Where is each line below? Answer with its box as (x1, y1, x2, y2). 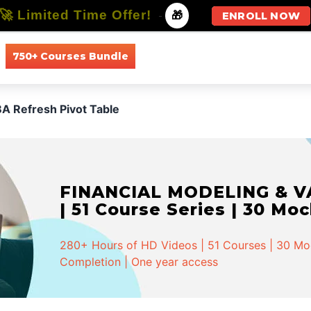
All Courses (149, 49, 202, 62)
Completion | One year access (60, 255, 219, 269)
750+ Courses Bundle (12, 49, 128, 62)
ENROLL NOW (222, 10, 300, 22)
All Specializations (222, 49, 308, 62)
